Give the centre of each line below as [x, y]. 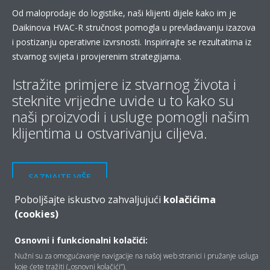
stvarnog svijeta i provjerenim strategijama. [97, 57]
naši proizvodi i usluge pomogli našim [131, 117]
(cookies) [36, 214]
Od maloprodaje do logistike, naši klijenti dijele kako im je [124, 13]
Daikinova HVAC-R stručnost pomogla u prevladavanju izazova [134, 28]
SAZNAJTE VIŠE [60, 177]
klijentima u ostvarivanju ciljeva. [110, 133]
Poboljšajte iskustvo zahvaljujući [89, 199]
